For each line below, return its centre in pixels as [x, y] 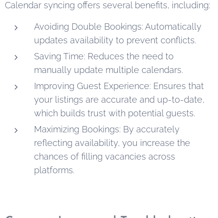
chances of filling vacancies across [105, 156]
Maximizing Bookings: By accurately [107, 129]
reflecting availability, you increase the [112, 143]
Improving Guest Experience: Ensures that [119, 86]
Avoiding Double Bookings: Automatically [118, 26]
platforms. [54, 170]
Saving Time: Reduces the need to [104, 56]
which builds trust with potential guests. [115, 113]
